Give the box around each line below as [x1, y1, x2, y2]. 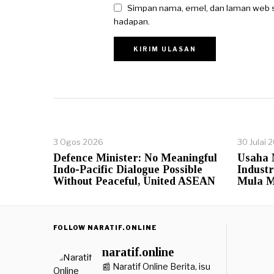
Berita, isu [168, 261, 210, 272]
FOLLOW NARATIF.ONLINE [53, 223, 157, 231]
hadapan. [114, 16, 150, 26]
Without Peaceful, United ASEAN [53, 174, 215, 187]
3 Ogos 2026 [53, 136, 103, 147]
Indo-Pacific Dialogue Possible [53, 163, 202, 176]
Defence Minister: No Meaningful [53, 151, 217, 164]
